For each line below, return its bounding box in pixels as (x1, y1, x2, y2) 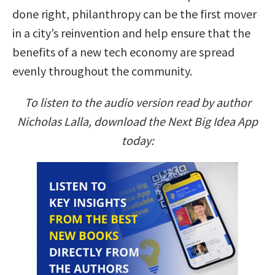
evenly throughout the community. (12, 63, 192, 79)
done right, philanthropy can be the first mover (12, 6, 257, 21)
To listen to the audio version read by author (24, 94, 251, 110)
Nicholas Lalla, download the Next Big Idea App (17, 113, 258, 129)
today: (121, 132, 154, 148)
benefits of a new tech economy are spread (12, 44, 234, 60)
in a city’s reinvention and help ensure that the (12, 25, 250, 41)
